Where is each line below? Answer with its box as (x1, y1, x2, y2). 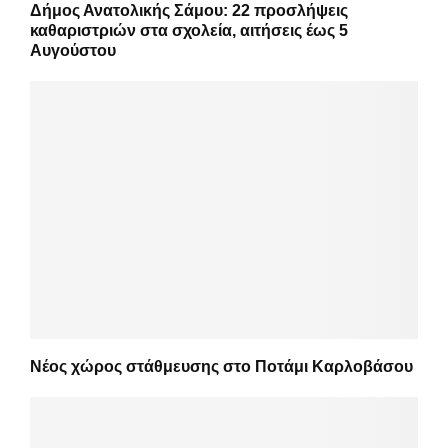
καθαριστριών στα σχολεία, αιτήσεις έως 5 (30, 21, 348, 39)
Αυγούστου (30, 41, 116, 59)
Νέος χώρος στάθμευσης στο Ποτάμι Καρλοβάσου (30, 358, 413, 376)
